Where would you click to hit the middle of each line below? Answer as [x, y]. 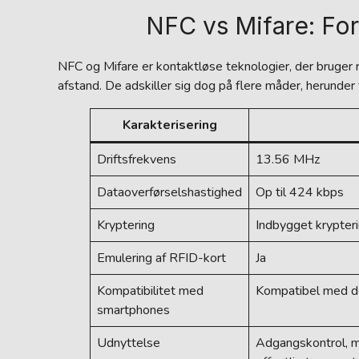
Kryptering [126, 225]
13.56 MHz [288, 159]
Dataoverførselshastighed [169, 192]
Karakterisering [169, 125]
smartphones [133, 310]
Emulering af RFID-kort [161, 258]
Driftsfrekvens [137, 159]
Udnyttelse [129, 343]
